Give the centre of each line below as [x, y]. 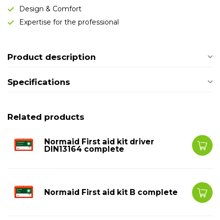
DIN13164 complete [84, 149]
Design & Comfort [50, 9]
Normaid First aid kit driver [99, 141]
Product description [52, 57]
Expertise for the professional [69, 22]
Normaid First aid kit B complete [111, 192]
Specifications [39, 82]
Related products [46, 117]
